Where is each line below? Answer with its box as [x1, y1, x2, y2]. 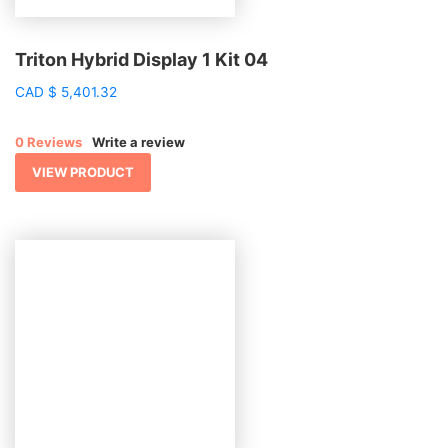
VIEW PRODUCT [32, 164, 134, 181]
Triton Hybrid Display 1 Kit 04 [15, 49, 268, 71]
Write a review [92, 134, 185, 151]
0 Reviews [15, 134, 82, 151]
